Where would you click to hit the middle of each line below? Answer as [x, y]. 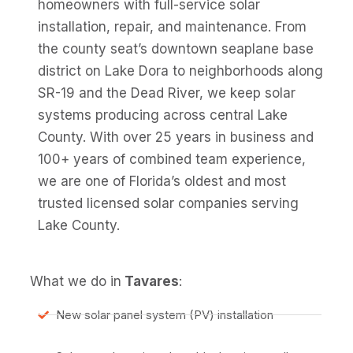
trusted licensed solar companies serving [168, 204]
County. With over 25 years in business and [176, 137]
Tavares [150, 281]
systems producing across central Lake [163, 115]
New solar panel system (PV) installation [164, 314]
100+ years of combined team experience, [172, 160]
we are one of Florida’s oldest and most [162, 182]
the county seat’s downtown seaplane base [176, 49]
